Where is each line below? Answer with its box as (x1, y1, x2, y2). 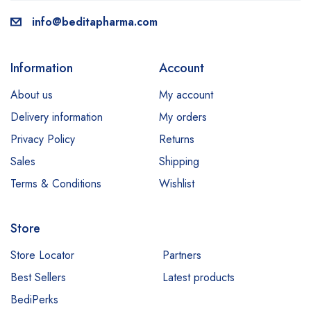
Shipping (159, 153, 199, 169)
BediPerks (10, 292, 58, 308)
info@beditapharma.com (32, 14, 158, 30)
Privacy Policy (10, 131, 75, 147)
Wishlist (159, 176, 194, 192)
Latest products (162, 269, 235, 285)
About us (10, 87, 53, 103)
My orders (159, 109, 207, 125)
